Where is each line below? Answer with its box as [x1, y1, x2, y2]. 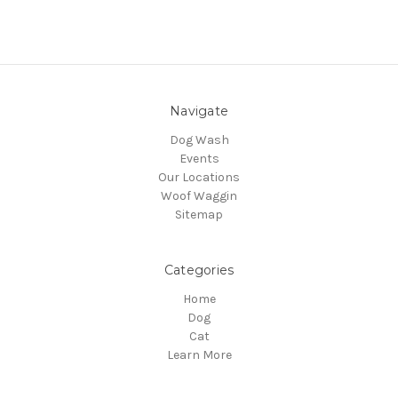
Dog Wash [169, 132, 229, 147]
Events [179, 151, 219, 166]
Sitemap [175, 207, 223, 222]
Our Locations [158, 170, 240, 185]
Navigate [170, 103, 228, 120]
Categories [163, 262, 235, 278]
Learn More [166, 346, 232, 362]
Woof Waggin [161, 188, 237, 203]
